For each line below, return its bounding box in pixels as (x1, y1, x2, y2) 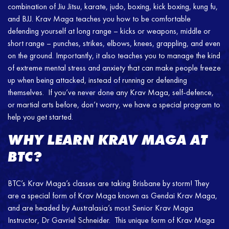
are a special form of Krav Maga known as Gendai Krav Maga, (8, 190, 217, 201)
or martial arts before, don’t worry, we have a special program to (8, 99, 220, 110)
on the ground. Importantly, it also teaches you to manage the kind (8, 50, 220, 61)
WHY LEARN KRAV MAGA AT (8, 130, 208, 149)
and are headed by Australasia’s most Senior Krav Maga (8, 202, 193, 213)
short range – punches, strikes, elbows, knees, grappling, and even (8, 37, 220, 49)
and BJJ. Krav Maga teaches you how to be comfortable (8, 13, 191, 24)
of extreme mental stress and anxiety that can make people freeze (8, 62, 221, 73)
